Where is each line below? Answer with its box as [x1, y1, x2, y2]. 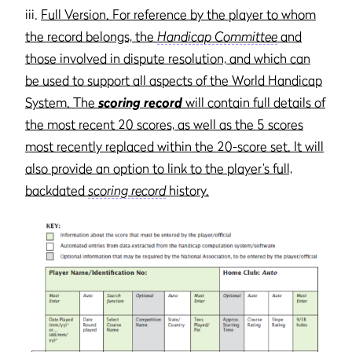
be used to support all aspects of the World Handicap [25, 71, 322, 88]
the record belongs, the [25, 27, 157, 44]
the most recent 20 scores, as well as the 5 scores [25, 115, 303, 132]
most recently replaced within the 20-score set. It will [25, 137, 324, 154]
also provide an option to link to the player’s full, [25, 159, 292, 176]
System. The [25, 93, 98, 110]
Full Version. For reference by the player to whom [41, 5, 316, 22]
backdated [25, 181, 88, 198]
